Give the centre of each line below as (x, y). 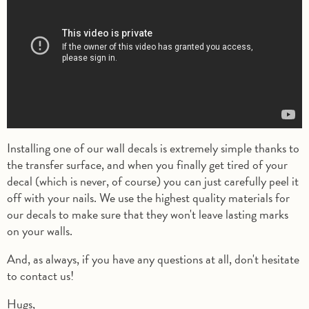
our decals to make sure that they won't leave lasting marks (148, 214)
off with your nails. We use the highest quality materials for (148, 197)
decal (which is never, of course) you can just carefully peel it (153, 181)
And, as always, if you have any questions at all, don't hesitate (153, 259)
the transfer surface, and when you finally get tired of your (147, 164)
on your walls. (41, 230)
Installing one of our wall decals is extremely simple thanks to (153, 148)
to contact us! (42, 275)
